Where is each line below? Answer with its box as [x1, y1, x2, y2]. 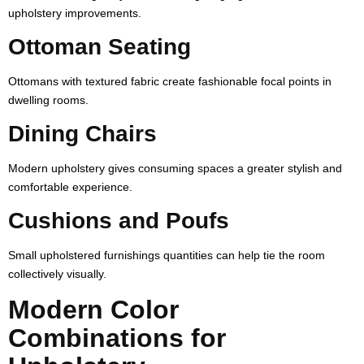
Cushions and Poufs [8, 207, 229, 233]
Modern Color [8, 294, 179, 324]
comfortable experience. [8, 180, 132, 193]
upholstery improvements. [8, 6, 141, 19]
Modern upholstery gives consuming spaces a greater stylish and [8, 161, 342, 175]
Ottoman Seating [8, 33, 191, 59]
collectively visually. [8, 266, 106, 280]
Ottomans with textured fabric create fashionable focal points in [8, 74, 331, 88]
